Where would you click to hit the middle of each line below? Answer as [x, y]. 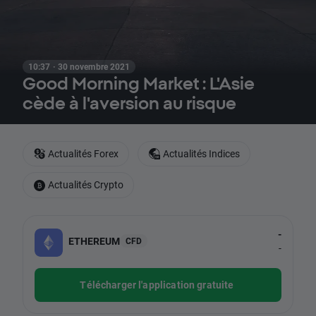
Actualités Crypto [86, 185]
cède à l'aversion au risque [129, 103]
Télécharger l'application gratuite [157, 284]
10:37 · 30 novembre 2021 [79, 66]
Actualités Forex [83, 153]
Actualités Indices [201, 153]
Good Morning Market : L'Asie [139, 83]
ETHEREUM [94, 241]
